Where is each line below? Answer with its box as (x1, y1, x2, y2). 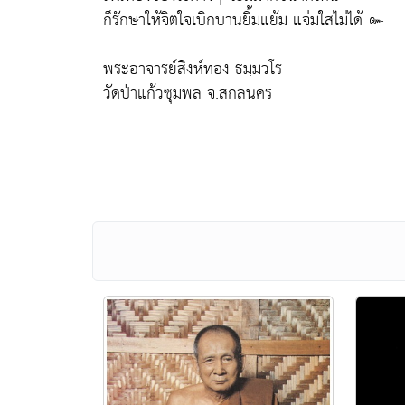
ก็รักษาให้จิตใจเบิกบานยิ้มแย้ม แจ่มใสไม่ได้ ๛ (103, 5, 384, 35)
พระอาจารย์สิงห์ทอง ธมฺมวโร (103, 54, 282, 84)
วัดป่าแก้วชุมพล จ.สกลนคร (103, 79, 272, 108)
